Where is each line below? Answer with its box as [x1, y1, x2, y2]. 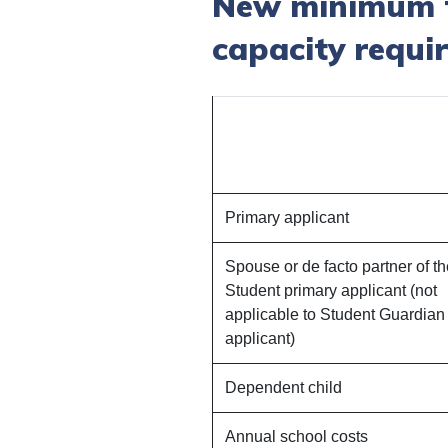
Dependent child [225, 378, 342, 396]
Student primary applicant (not [225, 281, 437, 299]
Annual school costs [225, 427, 368, 445]
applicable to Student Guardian [225, 305, 445, 323]
